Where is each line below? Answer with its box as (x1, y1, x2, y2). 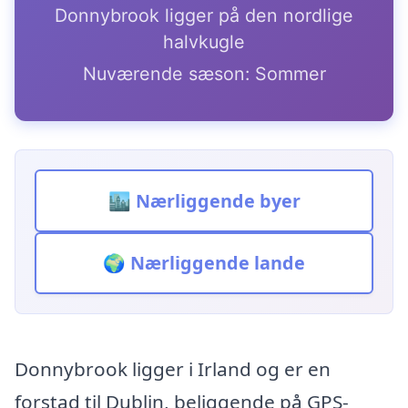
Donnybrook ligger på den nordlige (55, 4, 353, 26)
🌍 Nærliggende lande (103, 250, 305, 276)
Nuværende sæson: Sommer (82, 62, 326, 85)
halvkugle (163, 30, 245, 53)
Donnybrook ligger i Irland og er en (15, 355, 331, 382)
